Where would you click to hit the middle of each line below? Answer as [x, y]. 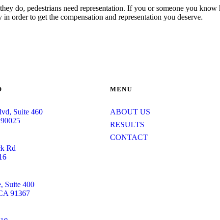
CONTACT [129, 137]
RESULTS [127, 124]
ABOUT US [130, 112]
